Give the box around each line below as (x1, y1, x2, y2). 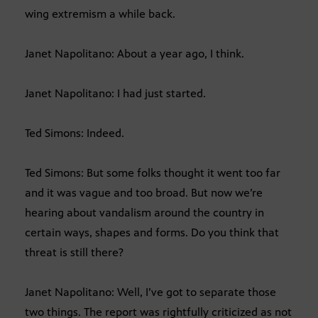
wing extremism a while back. (25, 6, 175, 21)
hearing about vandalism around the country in (25, 205, 264, 219)
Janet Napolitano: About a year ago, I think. (25, 46, 244, 60)
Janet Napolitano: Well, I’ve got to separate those (25, 285, 276, 299)
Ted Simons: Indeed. (25, 126, 124, 140)
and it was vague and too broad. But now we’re (25, 185, 263, 199)
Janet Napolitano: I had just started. (25, 86, 206, 100)
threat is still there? (25, 245, 124, 259)
